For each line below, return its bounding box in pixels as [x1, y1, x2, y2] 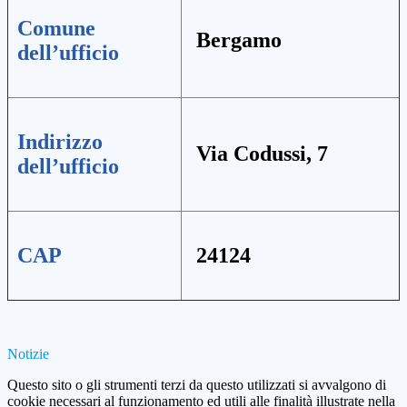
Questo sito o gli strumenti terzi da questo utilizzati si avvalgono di [7, 377, 386, 393]
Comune [17, 16, 95, 41]
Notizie [7, 346, 49, 362]
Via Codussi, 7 [191, 142, 328, 166]
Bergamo [191, 28, 282, 53]
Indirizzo [17, 130, 103, 154]
